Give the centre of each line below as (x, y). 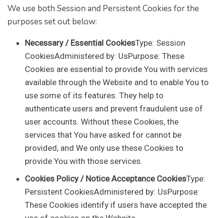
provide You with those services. (84, 161)
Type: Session (161, 43)
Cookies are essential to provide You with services (117, 69)
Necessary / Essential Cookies (80, 43)
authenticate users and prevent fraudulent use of (114, 109)
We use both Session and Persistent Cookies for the (103, 9)
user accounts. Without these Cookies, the (102, 122)
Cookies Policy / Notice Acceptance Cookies (106, 178)
